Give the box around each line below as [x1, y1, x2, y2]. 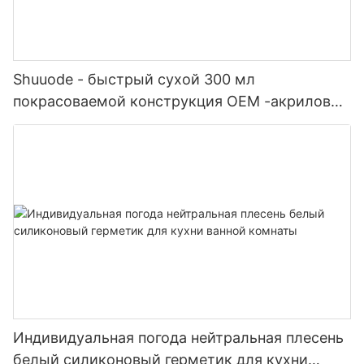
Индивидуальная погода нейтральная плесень [13, 329, 344, 347]
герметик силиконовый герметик [13, 114, 253, 132]
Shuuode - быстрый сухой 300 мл [13, 70, 255, 88]
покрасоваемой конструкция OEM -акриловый [13, 92, 351, 110]
